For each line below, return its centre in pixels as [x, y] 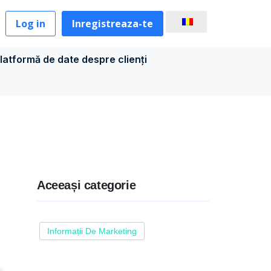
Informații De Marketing [92, 231]
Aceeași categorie [87, 185]
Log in [31, 24]
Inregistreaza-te [113, 24]
